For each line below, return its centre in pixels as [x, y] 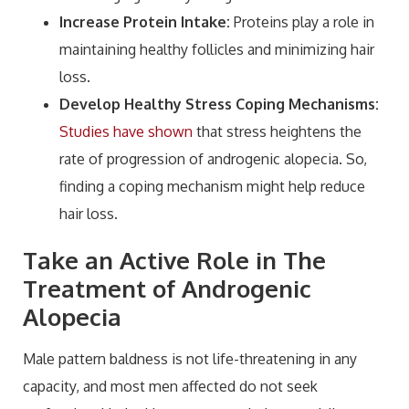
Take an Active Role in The [174, 259]
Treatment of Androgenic [167, 288]
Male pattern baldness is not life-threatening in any [190, 358]
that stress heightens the [277, 131]
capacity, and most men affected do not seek [170, 386]
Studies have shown [126, 131]
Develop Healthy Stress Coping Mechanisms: [219, 104]
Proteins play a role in [302, 21]
